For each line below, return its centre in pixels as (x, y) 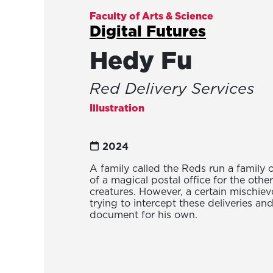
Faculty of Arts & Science (151, 16)
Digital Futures (148, 30)
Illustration (117, 108)
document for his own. (144, 214)
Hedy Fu (141, 59)
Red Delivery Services (172, 88)
